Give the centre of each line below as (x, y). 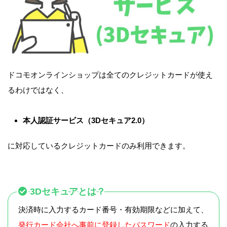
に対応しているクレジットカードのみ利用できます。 (99, 146)
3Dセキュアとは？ (68, 191)
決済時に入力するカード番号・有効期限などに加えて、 (113, 210)
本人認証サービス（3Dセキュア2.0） (86, 121)
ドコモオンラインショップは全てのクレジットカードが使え (110, 75)
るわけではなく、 (38, 90)
